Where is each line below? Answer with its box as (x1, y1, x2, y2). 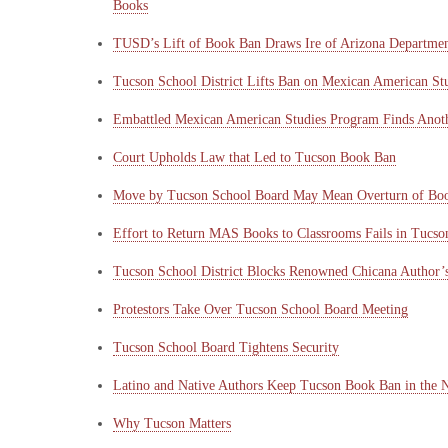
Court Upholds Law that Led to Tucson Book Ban (113, 150, 397, 165)
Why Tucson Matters (113, 416, 232, 431)
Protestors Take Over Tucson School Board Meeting (113, 302, 409, 317)
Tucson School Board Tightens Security (113, 340, 340, 355)
